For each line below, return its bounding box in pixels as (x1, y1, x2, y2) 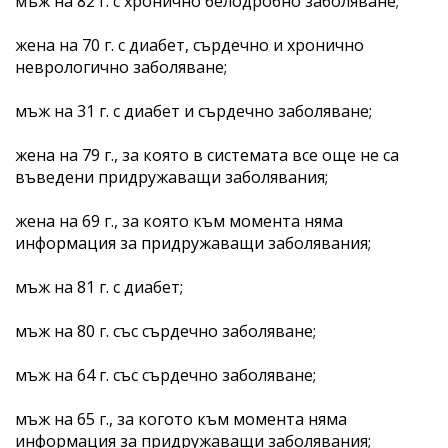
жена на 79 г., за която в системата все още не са (15, 143, 399, 166)
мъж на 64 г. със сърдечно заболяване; (15, 363, 316, 386)
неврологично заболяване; (15, 55, 227, 78)
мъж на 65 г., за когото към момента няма (15, 407, 347, 430)
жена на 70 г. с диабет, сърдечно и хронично (15, 33, 364, 56)
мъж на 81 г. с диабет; (15, 275, 183, 298)
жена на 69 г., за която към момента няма (15, 209, 343, 232)
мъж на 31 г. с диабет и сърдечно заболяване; (15, 99, 372, 122)
